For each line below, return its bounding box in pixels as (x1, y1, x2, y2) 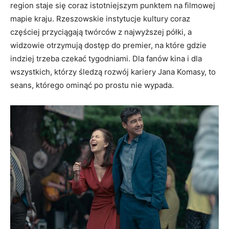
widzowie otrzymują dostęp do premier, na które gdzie (10, 40, 207, 50)
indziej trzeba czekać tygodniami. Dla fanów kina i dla (10, 53, 202, 63)
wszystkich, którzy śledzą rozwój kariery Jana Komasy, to (10, 66, 216, 77)
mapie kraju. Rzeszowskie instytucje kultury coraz (10, 13, 190, 24)
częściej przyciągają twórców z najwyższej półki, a (10, 27, 192, 37)
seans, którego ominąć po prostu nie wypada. (10, 80, 174, 90)
